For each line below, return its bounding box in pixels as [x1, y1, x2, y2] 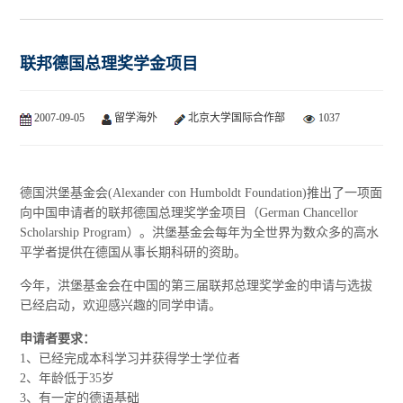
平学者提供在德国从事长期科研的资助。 [20, 246, 247, 260]
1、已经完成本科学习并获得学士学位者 [20, 352, 241, 366]
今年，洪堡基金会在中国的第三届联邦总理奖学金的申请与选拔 [20, 279, 373, 293]
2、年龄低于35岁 [20, 372, 115, 386]
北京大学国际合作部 [188, 112, 286, 125]
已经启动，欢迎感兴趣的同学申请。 [20, 299, 222, 313]
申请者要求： [20, 332, 96, 346]
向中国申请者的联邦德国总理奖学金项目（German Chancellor [20, 206, 359, 220]
